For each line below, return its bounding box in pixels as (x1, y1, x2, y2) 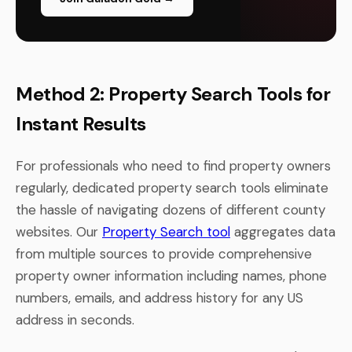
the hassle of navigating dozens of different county (16, 200, 325, 218)
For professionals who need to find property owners (16, 156, 331, 174)
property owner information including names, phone (16, 266, 327, 284)
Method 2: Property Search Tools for (16, 81, 331, 106)
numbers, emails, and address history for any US (16, 288, 303, 306)
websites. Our (16, 222, 102, 240)
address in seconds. (16, 310, 134, 328)
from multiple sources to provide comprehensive (16, 244, 312, 262)
